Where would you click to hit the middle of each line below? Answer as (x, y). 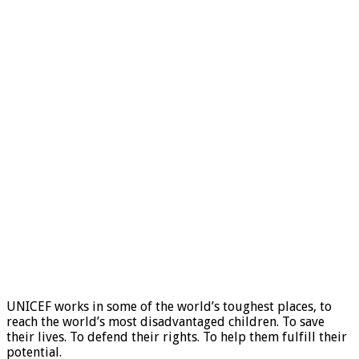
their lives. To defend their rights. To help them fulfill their (177, 337)
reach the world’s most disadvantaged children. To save (165, 321)
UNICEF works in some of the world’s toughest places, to (169, 306)
